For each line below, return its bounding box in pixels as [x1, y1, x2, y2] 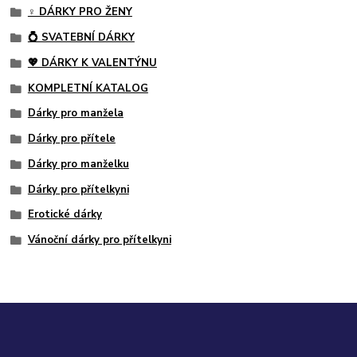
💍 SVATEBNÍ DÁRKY [27, 30, 135, 45]
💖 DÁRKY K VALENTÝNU [27, 55, 157, 70]
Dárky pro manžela [27, 106, 124, 121]
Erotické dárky [27, 207, 102, 222]
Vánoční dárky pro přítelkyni [27, 233, 171, 248]
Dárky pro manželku [27, 156, 129, 171]
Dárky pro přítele [27, 131, 116, 147]
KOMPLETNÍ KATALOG [27, 80, 148, 96]
